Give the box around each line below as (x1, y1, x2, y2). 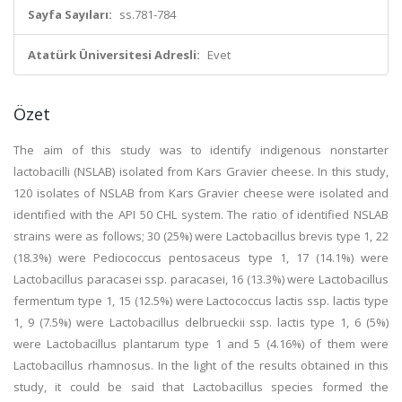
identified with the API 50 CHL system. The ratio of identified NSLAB (13, 206, 389, 223)
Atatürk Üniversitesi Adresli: (28, 47, 200, 63)
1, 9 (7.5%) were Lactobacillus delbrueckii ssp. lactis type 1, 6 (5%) (13, 314, 389, 330)
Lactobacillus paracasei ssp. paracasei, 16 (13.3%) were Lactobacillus (13, 271, 389, 287)
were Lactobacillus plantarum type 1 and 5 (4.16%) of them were (13, 336, 389, 352)
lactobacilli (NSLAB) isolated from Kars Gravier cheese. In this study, (13, 163, 389, 179)
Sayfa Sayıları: (28, 6, 112, 22)
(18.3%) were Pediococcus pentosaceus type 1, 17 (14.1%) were (13, 249, 389, 266)
